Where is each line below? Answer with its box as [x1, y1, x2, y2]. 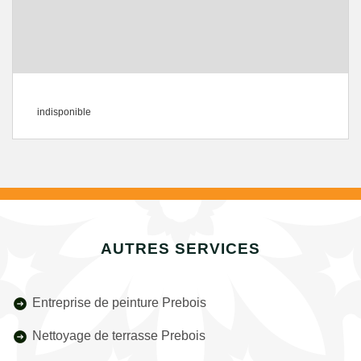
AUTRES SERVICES [101, 240, 260, 257]
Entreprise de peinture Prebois [32, 296, 206, 309]
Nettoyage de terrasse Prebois [32, 329, 205, 342]
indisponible [37, 106, 91, 118]
